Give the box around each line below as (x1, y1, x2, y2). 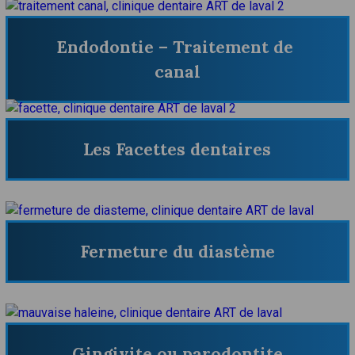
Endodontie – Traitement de (56, 36, 294, 58)
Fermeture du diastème (79, 241, 275, 263)
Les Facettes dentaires (83, 139, 272, 161)
